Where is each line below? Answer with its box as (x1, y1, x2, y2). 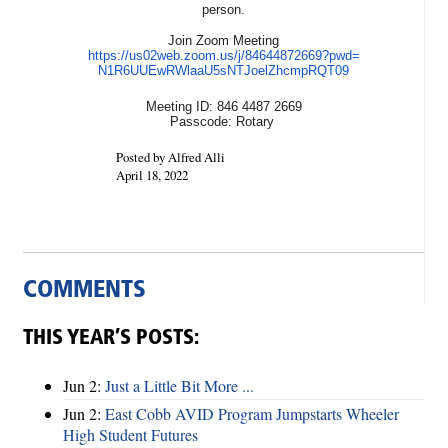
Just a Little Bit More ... (105, 374, 254, 396)
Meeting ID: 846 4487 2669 (145, 98, 302, 114)
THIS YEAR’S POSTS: (23, 327, 199, 349)
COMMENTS (23, 279, 146, 304)
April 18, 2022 (115, 166, 188, 185)
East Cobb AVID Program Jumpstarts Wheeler (105, 403, 399, 425)
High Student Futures (63, 424, 198, 446)
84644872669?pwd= (244, 47, 360, 63)
